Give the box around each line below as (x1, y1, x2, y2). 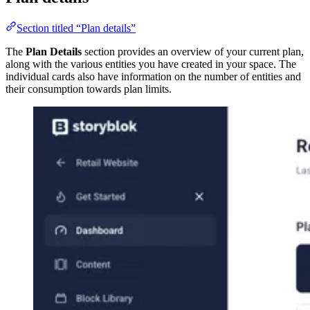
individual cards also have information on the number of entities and (6, 71, 301, 83)
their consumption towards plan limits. (6, 83, 172, 95)
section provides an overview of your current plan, (82, 46, 304, 58)
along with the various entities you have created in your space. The (6, 58, 296, 71)
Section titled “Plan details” (17, 22, 136, 35)
